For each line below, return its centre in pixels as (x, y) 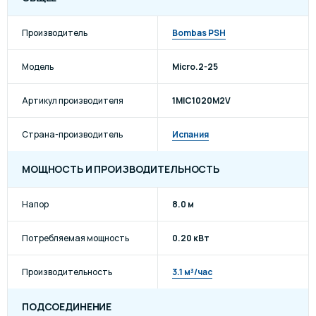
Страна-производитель (72, 134)
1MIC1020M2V (201, 100)
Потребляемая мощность (75, 238)
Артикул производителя (73, 100)
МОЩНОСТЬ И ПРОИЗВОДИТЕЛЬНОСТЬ (121, 169)
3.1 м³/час (192, 272)
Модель (38, 66)
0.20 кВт (191, 238)
